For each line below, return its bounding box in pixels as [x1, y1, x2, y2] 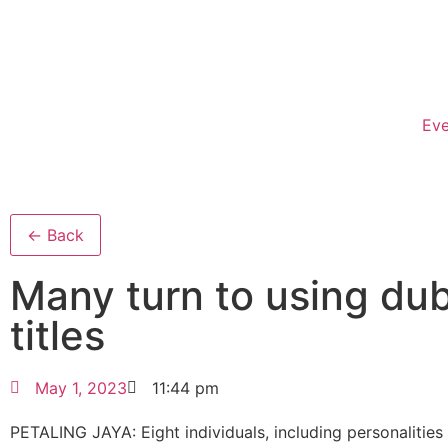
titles [10, 311, 105, 360]
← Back [27, 225, 84, 245]
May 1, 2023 [35, 378, 127, 398]
